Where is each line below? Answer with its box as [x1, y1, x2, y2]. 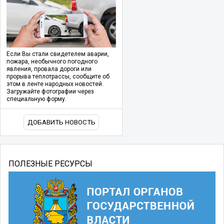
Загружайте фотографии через [6, 88, 94, 95]
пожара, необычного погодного [6, 58, 97, 65]
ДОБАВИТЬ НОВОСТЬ [27, 118, 95, 126]
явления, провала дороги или [6, 65, 91, 73]
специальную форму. [6, 95, 66, 103]
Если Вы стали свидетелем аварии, [6, 50, 109, 58]
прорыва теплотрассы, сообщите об [6, 73, 109, 80]
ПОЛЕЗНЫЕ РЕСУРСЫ [8, 158, 92, 168]
